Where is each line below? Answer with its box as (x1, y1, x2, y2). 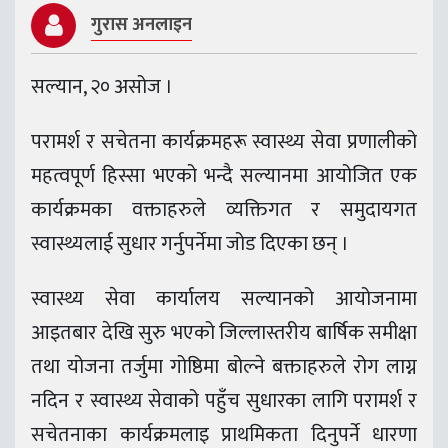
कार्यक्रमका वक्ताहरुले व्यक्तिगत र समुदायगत (31, 192, 417, 227)
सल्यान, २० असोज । (31, 70, 173, 105)
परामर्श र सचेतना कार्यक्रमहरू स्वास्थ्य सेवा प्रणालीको (31, 124, 417, 159)
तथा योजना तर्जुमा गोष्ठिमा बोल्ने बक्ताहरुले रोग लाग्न (31, 349, 417, 384)
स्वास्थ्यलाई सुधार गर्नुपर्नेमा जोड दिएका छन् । (31, 226, 349, 261)
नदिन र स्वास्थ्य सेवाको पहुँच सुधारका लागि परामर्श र (31, 383, 417, 418)
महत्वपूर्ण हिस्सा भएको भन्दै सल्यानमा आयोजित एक (31, 158, 417, 193)
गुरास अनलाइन (91, 10, 192, 41)
